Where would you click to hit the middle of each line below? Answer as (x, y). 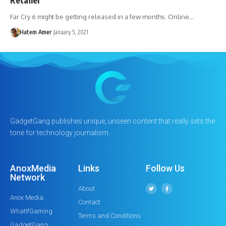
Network (27, 177)
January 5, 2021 (71, 32)
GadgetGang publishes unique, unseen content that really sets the (112, 121)
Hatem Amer (35, 32)
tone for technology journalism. (60, 132)
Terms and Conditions (109, 215)
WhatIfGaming (31, 211)
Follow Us (165, 168)
